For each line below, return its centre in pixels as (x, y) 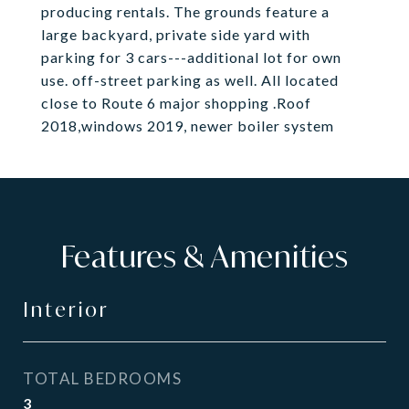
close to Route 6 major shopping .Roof (176, 103)
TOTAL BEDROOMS (102, 378)
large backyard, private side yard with (176, 34)
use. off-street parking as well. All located (190, 80)
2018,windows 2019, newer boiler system (188, 126)
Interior (66, 309)
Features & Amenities (204, 257)
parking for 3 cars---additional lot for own (191, 57)
